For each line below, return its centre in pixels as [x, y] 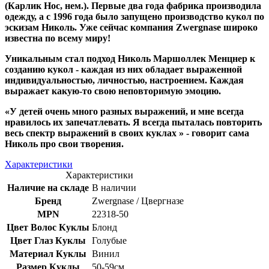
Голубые [109, 240]
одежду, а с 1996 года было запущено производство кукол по [134, 16]
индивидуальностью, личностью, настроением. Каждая [124, 80]
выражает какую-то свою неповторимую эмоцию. [113, 91]
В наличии [114, 187]
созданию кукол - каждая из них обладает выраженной [123, 69]
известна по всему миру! [58, 38]
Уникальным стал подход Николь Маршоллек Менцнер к [130, 58]
